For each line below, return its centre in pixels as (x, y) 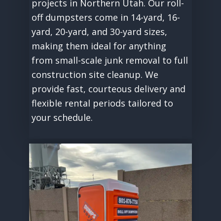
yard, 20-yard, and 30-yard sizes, (99, 31)
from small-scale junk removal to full (110, 60)
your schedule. (62, 117)
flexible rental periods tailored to (102, 103)
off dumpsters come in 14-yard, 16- (106, 17)
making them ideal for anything (99, 46)
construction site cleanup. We (95, 74)
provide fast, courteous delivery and (108, 89)
